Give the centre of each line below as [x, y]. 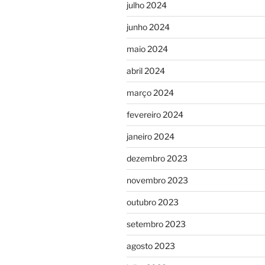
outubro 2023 [153, 202]
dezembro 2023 [157, 158]
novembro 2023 [157, 180]
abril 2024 [146, 70]
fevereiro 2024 [155, 114]
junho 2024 [148, 27]
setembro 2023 [156, 224]
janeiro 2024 [151, 136]
